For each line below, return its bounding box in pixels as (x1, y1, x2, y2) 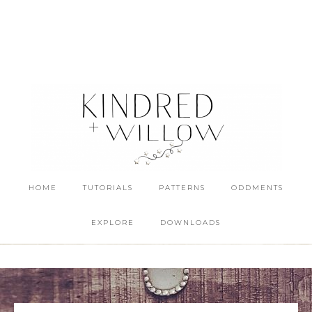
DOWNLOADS (160, 218, 221, 227)
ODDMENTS (231, 183, 283, 192)
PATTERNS (159, 183, 205, 192)
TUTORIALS (83, 183, 133, 192)
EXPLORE (91, 218, 134, 227)
